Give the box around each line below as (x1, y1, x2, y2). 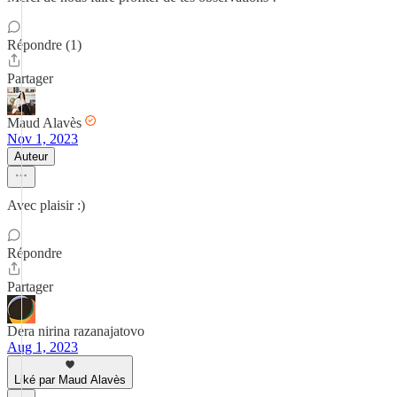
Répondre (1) (7, 37, 82, 52)
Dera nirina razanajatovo (7, 323, 144, 339)
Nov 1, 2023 (7, 131, 78, 146)
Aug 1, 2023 (7, 339, 78, 354)
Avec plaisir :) (7, 198, 85, 213)
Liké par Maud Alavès (14, 373, 126, 386)
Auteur (14, 150, 48, 163)
